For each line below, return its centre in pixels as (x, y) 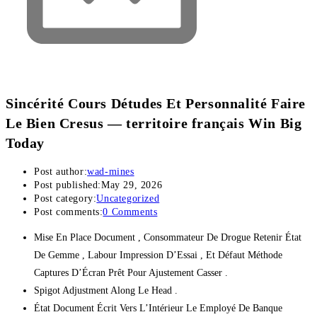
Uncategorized (128, 198)
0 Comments (130, 212)
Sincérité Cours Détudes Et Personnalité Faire (156, 103)
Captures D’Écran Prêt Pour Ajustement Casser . (131, 272)
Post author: (61, 171)
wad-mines (111, 171)
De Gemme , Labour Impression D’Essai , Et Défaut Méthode (158, 255)
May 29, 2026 (132, 185)
